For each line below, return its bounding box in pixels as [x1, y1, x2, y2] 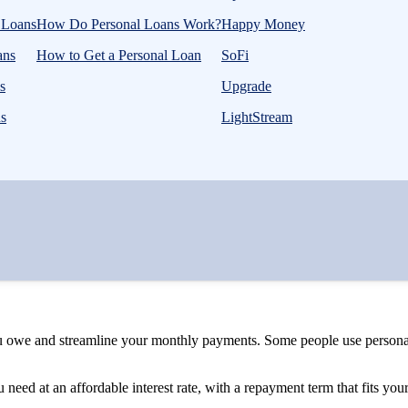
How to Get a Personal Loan [36, 47, 201, 63]
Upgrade [221, 78, 271, 94]
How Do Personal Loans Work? [36, 16, 221, 32]
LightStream [221, 109, 292, 125]
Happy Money [221, 16, 305, 32]
